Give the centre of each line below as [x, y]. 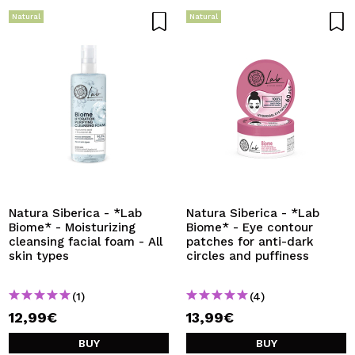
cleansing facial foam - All [86, 242]
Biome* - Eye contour [250, 227]
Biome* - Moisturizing [72, 227]
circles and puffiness [248, 256]
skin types [39, 256]
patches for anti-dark [250, 242]
